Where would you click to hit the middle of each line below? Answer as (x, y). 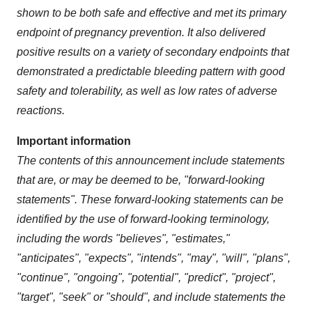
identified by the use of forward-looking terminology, (143, 219)
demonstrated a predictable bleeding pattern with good (151, 71)
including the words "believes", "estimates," (123, 238)
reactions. (41, 110)
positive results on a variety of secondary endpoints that (153, 52)
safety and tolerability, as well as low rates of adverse (147, 91)
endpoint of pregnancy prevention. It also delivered (141, 32)
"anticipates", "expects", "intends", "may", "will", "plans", (154, 258)
